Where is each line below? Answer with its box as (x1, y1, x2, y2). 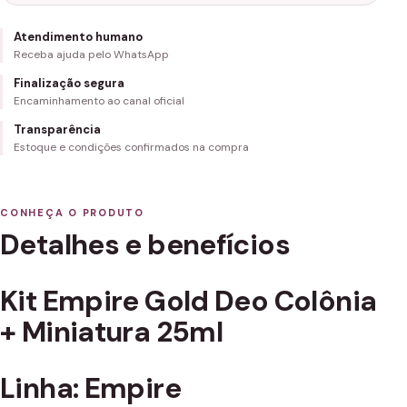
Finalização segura (14, 75, 124, 91)
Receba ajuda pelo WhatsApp (14, 47, 169, 62)
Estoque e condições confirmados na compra (14, 140, 249, 154)
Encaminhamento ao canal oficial (14, 94, 184, 108)
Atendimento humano (14, 29, 143, 45)
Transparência (14, 122, 101, 137)
